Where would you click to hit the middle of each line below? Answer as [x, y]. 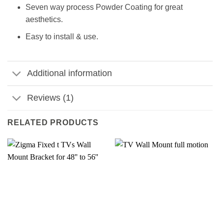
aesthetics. [44, 20]
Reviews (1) [51, 98]
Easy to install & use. [62, 37]
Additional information [70, 73]
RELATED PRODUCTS [53, 123]
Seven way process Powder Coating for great [104, 7]
